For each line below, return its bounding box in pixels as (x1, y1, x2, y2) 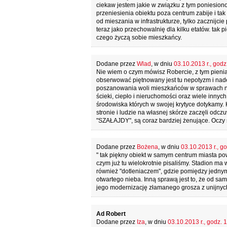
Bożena (136, 143, 158, 150)
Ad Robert (96, 210, 126, 217)
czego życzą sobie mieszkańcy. (96, 34, 182, 41)
